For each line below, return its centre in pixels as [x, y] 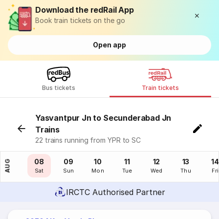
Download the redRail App [85, 10]
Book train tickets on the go [80, 20]
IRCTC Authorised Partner [115, 192]
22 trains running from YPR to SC [88, 140]
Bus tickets [59, 88]
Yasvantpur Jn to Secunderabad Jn [103, 118]
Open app [109, 45]
